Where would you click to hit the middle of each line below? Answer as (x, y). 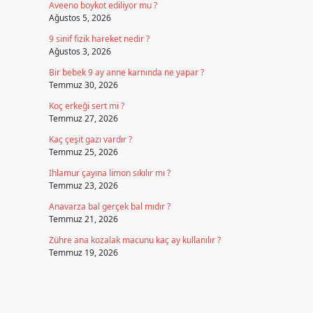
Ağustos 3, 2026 (80, 51)
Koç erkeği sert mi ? (86, 106)
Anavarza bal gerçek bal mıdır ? (109, 206)
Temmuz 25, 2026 (83, 152)
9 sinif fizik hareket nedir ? (99, 39)
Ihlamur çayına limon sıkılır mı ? (109, 173)
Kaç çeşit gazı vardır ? (90, 139)
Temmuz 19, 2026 (83, 253)
